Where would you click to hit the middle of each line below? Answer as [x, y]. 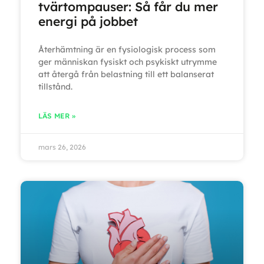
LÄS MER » [57, 115]
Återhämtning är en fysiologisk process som [127, 49]
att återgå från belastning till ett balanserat [126, 74]
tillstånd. [55, 86]
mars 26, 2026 [62, 147]
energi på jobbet [88, 21]
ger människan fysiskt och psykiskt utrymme [128, 62]
